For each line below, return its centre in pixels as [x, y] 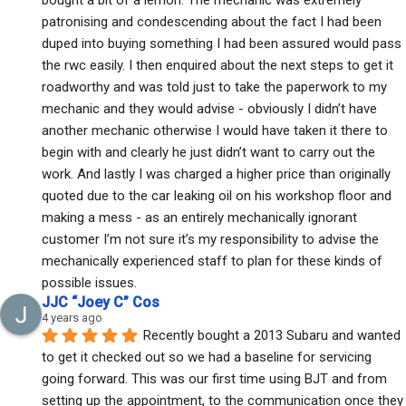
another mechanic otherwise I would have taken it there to [215, 130]
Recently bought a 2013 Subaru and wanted [272, 335]
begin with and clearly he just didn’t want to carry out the [208, 152]
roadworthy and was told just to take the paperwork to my [214, 87]
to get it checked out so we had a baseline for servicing [207, 357]
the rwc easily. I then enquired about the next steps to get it [217, 65]
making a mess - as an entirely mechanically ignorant [199, 217]
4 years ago [72, 317]
